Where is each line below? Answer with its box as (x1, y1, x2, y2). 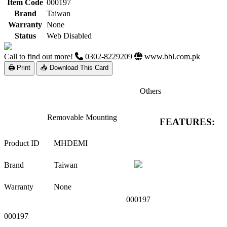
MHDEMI (54, 138, 88, 147)
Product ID (4, 138, 40, 147)
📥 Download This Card (41, 63, 108, 71)
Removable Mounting (47, 112, 117, 122)
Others (140, 86, 161, 95)
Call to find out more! (4, 52, 73, 61)
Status (14, 31, 36, 40)
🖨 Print (8, 63, 30, 71)
